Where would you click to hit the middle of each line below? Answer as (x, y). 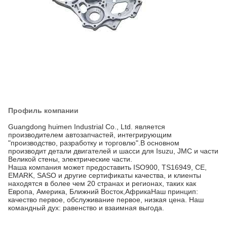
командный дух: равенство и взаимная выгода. (86, 208)
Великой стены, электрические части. (70, 159)
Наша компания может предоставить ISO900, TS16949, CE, (107, 167)
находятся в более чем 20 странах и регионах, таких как (102, 183)
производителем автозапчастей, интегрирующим (90, 135)
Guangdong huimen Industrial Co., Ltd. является (87, 127)
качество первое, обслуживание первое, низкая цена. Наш (106, 200)
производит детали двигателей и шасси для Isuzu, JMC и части (113, 151)
